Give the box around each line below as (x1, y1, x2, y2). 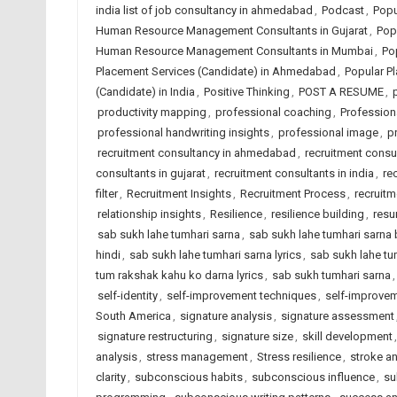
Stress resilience (256, 350, 341, 363)
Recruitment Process (239, 187, 346, 200)
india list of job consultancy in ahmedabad (95, 4, 313, 17)
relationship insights (97, 207, 201, 221)
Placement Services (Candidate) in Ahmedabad (95, 65, 336, 78)
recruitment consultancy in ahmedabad (97, 146, 296, 160)
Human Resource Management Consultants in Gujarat (95, 24, 368, 37)
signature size (221, 330, 293, 343)
